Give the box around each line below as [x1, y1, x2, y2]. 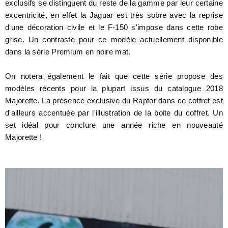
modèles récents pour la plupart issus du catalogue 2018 [5, 83, 223, 93]
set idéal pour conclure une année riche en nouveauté [5, 120, 223, 129]
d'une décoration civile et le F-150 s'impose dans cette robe [5, 22, 223, 32]
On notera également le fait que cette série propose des [5, 71, 223, 80]
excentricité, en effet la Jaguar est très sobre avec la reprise [5, 10, 223, 19]
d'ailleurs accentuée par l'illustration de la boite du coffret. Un [5, 108, 223, 117]
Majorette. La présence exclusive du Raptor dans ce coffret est [5, 96, 223, 105]
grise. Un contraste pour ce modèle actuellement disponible [5, 35, 223, 44]
